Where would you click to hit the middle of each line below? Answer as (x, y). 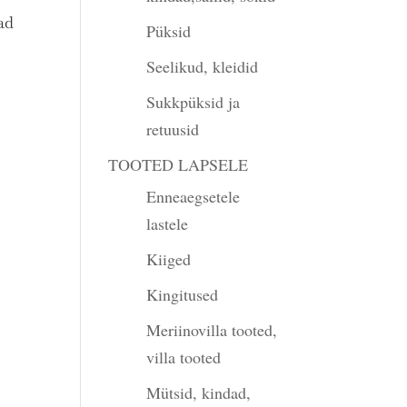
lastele (168, 223)
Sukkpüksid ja (194, 102)
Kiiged (169, 259)
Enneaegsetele (194, 196)
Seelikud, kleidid (203, 66)
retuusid (173, 129)
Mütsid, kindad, (199, 392)
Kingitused (183, 294)
